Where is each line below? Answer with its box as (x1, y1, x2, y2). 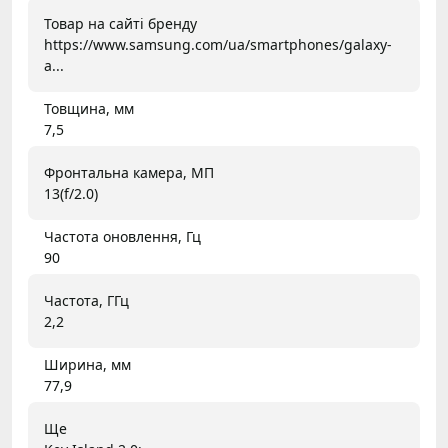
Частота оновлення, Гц (44, 227, 201, 246)
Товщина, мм (44, 99, 134, 118)
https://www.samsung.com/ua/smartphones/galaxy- (44, 35, 392, 54)
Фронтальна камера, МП (44, 163, 214, 182)
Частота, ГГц (44, 291, 129, 310)
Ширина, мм (44, 355, 131, 374)
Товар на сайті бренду (44, 14, 197, 33)
